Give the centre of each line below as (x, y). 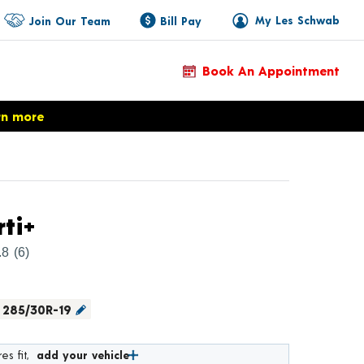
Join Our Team (69, 20)
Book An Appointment (271, 70)
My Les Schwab (297, 19)
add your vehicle (82, 355)
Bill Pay (181, 20)
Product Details (123, 224)
